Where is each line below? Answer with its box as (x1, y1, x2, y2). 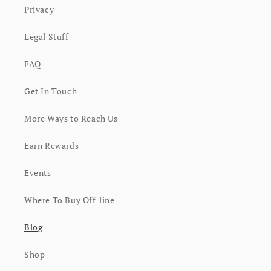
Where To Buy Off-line (24, 194, 115, 206)
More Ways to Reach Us (24, 113, 118, 124)
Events (24, 167, 51, 178)
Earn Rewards (24, 140, 79, 151)
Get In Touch (24, 85, 77, 97)
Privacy (24, 4, 54, 15)
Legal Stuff (24, 31, 69, 42)
